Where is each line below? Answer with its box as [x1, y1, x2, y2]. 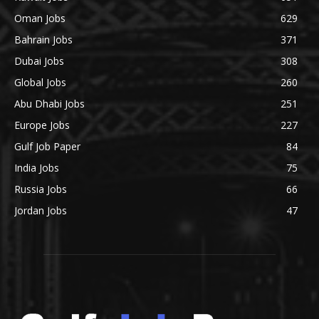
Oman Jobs [14, 11, 66, 26]
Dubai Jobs [14, 54, 64, 68]
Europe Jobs [14, 118, 70, 132]
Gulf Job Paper [14, 140, 80, 154]
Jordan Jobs [14, 204, 67, 218]
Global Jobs [14, 75, 66, 90]
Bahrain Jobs [14, 33, 73, 47]
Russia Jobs [14, 182, 67, 197]
